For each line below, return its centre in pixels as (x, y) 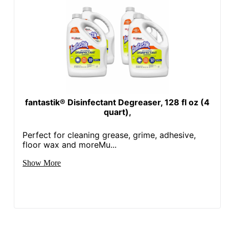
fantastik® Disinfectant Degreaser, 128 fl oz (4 (118, 102)
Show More (42, 163)
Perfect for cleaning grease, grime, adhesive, (109, 135)
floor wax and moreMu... (70, 144)
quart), (117, 112)
